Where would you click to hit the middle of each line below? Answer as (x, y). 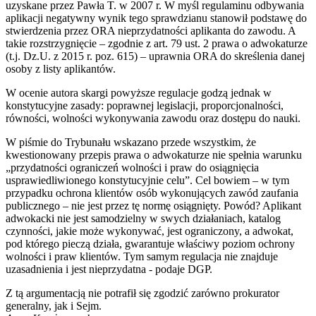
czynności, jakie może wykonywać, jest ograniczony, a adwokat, (150, 231)
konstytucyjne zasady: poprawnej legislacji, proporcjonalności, (145, 105)
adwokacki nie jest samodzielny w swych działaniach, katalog (143, 218)
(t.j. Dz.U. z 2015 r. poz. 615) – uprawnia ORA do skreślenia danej (155, 56)
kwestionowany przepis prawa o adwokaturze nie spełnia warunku (154, 154)
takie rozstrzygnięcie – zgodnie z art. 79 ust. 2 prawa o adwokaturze (157, 43)
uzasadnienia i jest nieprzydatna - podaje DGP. (109, 269)
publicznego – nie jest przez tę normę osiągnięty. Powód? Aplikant (153, 205)
